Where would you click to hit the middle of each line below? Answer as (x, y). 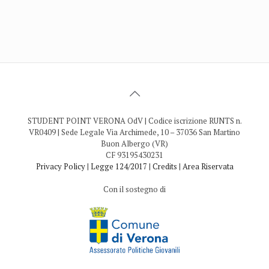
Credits (165, 166)
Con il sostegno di (134, 189)
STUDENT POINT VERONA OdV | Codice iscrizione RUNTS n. (134, 121)
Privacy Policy (60, 166)
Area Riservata (208, 166)
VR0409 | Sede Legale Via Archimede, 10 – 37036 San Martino (134, 132)
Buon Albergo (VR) (134, 144)
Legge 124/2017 (119, 166)
